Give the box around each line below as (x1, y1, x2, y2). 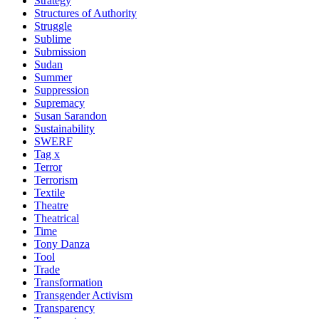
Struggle (34, 20, 72, 32)
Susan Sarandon (34, 110, 107, 122)
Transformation (34, 276, 103, 288)
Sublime (34, 33, 71, 45)
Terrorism (34, 174, 78, 186)
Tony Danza (34, 238, 90, 250)
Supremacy (34, 97, 85, 109)
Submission (34, 46, 86, 58)
